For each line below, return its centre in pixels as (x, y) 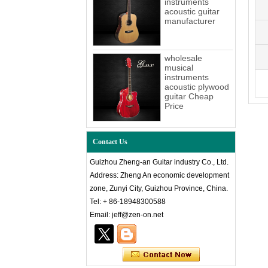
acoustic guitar (192, 12)
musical (179, 68)
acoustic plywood (197, 87)
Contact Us (110, 142)
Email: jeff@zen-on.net (127, 215)
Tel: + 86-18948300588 (128, 202)
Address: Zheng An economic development (159, 176)
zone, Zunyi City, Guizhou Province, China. (159, 189)
